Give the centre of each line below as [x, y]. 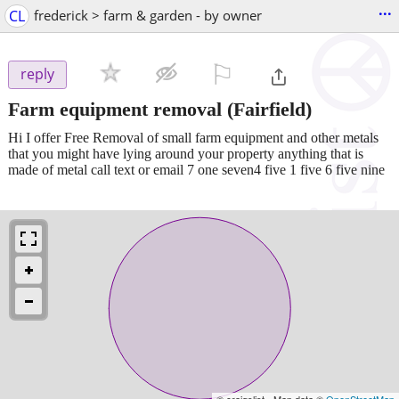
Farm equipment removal [115, 109]
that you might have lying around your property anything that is [186, 153]
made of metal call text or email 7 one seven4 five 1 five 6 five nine [196, 169]
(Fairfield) [267, 109]
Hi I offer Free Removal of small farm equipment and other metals [193, 137]
